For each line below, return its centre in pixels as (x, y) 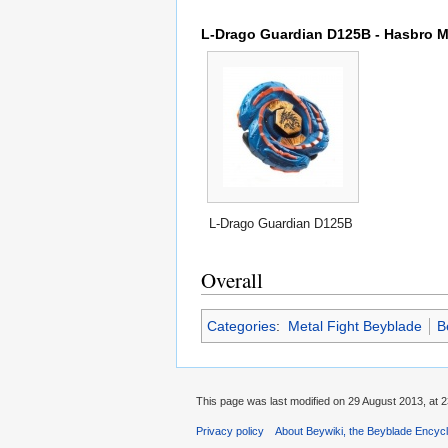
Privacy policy (230, 431)
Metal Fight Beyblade (354, 326)
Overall (232, 280)
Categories (241, 326)
